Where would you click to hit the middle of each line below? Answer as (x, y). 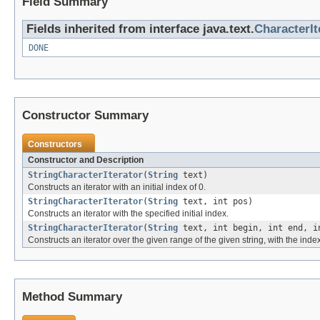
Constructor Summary (85, 116)
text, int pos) (215, 202)
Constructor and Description (86, 160)
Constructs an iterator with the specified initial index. (128, 214)
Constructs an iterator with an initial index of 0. (117, 187)
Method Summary (72, 297)
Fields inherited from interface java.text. (140, 29)
